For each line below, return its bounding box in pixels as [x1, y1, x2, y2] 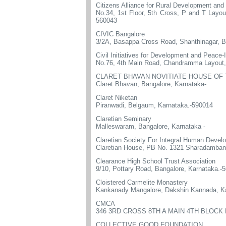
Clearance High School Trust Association [96, 157, 215, 165]
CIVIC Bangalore [96, 30, 145, 38]
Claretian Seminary [96, 115, 151, 123]
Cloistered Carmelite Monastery [96, 179, 188, 186]
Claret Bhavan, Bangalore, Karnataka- [96, 80, 206, 88]
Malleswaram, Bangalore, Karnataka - [96, 123, 205, 130]
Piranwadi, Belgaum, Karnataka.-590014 [96, 101, 213, 109]
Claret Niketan [96, 94, 137, 101]
